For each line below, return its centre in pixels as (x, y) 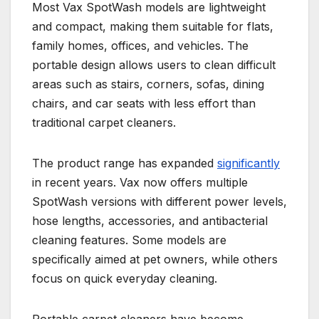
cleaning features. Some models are (129, 240)
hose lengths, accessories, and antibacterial (150, 221)
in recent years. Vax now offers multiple (140, 183)
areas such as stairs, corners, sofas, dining (148, 84)
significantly (249, 163)
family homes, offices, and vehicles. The (140, 46)
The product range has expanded (125, 163)
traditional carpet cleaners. (104, 123)
